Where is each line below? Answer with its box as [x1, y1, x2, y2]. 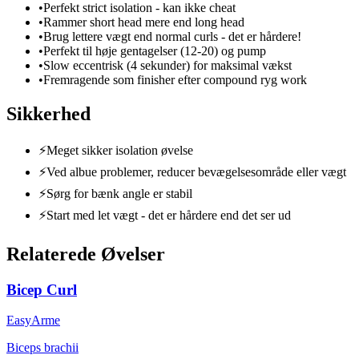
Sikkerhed [6, 103, 91, 124]
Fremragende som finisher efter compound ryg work [43, 72, 307, 87]
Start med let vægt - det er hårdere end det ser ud [46, 208, 291, 222]
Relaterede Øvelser [6, 243, 165, 264]
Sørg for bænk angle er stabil [46, 186, 192, 200]
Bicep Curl [6, 280, 77, 298]
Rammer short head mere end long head [43, 14, 244, 29]
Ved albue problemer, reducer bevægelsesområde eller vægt [46, 164, 346, 179]
